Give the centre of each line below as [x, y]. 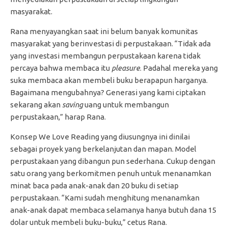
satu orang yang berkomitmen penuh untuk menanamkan [111, 173]
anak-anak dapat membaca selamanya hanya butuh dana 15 [113, 210]
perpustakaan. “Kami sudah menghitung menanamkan [105, 197]
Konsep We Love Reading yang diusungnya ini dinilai [100, 136]
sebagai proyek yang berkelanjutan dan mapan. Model [103, 149]
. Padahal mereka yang [179, 68]
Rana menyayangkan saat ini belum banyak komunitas [104, 31]
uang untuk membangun [126, 104]
